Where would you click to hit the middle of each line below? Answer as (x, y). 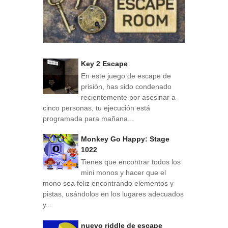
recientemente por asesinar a (128, 97)
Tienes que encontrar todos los (131, 162)
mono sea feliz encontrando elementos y (108, 183)
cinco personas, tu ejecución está (96, 108)
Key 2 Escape (104, 63)
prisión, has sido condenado (126, 86)
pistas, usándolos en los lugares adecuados (113, 194)
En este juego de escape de (126, 76)
